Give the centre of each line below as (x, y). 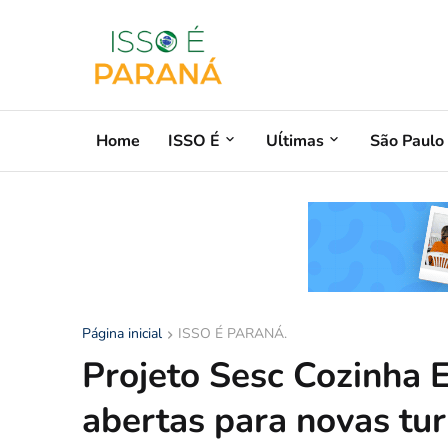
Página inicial (122, 333)
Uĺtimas (295, 140)
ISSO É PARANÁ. (232, 333)
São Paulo (407, 140)
